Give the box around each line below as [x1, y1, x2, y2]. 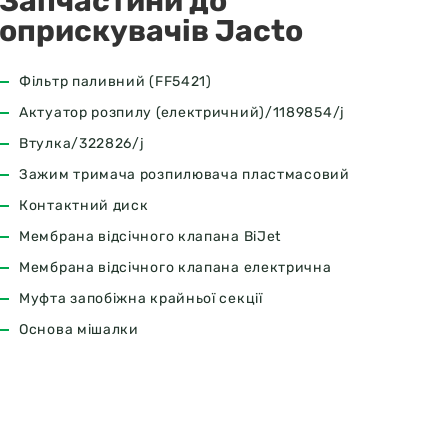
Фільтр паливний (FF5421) [19, 73, 212, 90]
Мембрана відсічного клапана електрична [19, 259, 332, 276]
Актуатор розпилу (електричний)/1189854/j [19, 104, 346, 121]
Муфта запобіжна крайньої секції [19, 290, 263, 307]
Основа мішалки [19, 321, 139, 338]
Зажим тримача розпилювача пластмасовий [19, 166, 350, 183]
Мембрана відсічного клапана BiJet [19, 228, 282, 245]
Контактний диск [19, 197, 149, 214]
